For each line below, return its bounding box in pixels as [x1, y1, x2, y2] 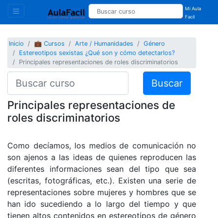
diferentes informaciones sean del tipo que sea [7, 163, 196, 174]
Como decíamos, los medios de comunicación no [7, 140, 196, 150]
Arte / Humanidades [75, 40, 134, 48]
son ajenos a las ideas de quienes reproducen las [7, 152, 196, 162]
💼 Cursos [34, 40, 65, 48]
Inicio [9, 40, 24, 48]
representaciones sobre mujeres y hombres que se [7, 187, 196, 197]
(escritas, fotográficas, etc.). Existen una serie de [7, 175, 196, 185]
